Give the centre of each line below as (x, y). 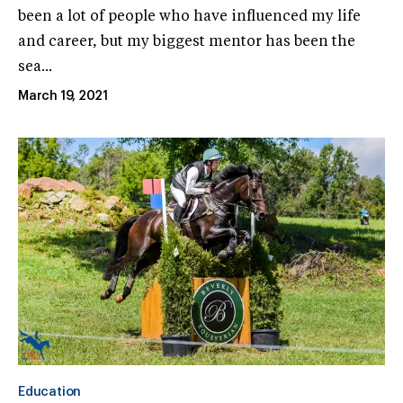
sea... (35, 67)
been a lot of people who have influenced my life (189, 17)
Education (50, 392)
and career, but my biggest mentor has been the (187, 42)
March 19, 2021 (63, 96)
